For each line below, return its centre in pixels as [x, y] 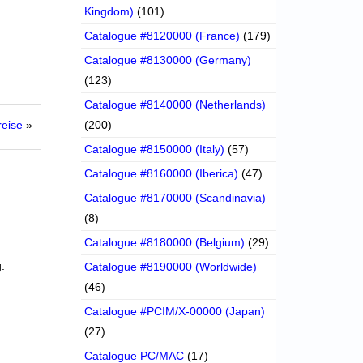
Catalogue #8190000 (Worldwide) [171, 267]
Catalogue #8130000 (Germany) [168, 60]
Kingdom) [109, 12]
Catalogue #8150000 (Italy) [155, 149]
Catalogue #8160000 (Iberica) [162, 174]
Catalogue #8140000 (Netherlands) [175, 105]
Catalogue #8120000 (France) [162, 36]
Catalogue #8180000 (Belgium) [165, 243]
